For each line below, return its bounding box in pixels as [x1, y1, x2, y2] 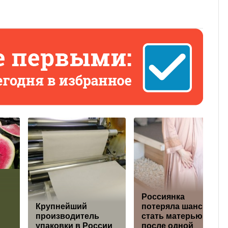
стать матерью [141, 212, 203, 221]
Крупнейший [36, 202, 87, 211]
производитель [36, 212, 99, 221]
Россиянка [141, 192, 185, 202]
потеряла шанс [141, 202, 203, 211]
